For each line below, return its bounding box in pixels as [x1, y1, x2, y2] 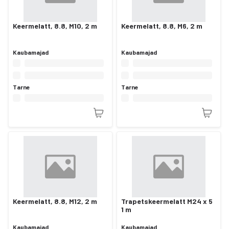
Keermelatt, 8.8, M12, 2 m [13, 196, 97, 205]
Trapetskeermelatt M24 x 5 [121, 196, 213, 205]
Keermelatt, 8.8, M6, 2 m [121, 21, 202, 31]
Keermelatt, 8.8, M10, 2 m [13, 21, 97, 31]
